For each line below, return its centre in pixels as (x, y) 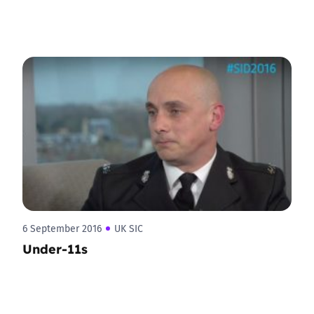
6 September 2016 (62, 228)
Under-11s (55, 248)
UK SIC (129, 228)
